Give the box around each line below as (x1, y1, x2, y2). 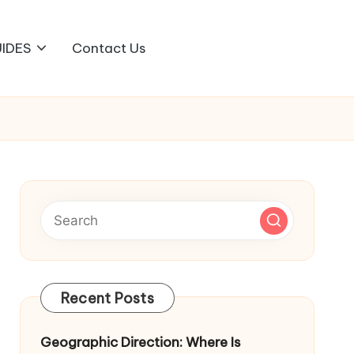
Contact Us (72, 39, 147, 57)
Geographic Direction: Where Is (40, 333, 241, 351)
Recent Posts (60, 289, 154, 307)
